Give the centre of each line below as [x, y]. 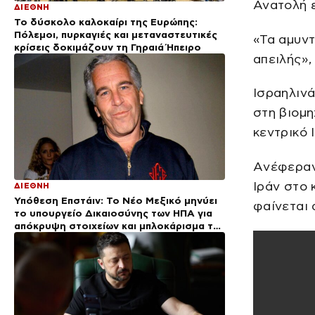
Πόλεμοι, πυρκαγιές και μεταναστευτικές [116, 35]
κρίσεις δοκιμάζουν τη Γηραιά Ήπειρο [108, 47]
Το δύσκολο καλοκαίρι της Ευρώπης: [106, 22]
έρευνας [35, 239]
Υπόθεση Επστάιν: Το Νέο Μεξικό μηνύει [116, 201]
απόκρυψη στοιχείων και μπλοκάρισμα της [120, 226]
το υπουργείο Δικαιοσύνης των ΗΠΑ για [113, 213]
